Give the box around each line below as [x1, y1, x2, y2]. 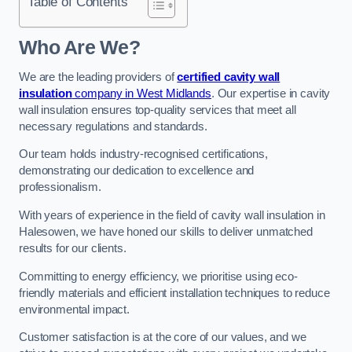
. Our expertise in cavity [211, 86, 331, 100]
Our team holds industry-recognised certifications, [19, 148, 268, 161]
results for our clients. [19, 241, 126, 255]
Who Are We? [19, 37, 140, 59]
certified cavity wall [177, 70, 280, 83]
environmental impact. [19, 302, 130, 316]
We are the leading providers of [19, 70, 178, 83]
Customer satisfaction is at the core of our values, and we [19, 331, 306, 344]
